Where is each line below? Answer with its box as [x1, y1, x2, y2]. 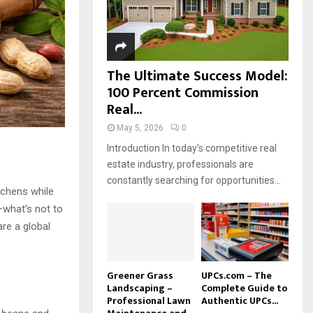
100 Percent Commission [107, 81, 259, 105]
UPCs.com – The [201, 267, 272, 284]
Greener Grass [107, 267, 173, 284]
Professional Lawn [107, 292, 191, 309]
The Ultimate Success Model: [107, 64, 288, 89]
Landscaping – [107, 279, 173, 296]
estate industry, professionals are [107, 159, 254, 170]
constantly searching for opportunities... [107, 175, 281, 187]
